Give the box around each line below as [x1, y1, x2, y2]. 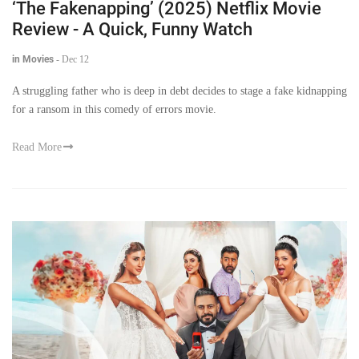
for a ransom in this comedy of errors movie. [12, 103, 216, 116]
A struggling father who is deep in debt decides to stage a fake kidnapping [12, 85, 347, 98]
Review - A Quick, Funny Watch [12, 19, 252, 40]
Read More [12, 141, 62, 154]
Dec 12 [62, 54, 89, 66]
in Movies [12, 54, 54, 66]
